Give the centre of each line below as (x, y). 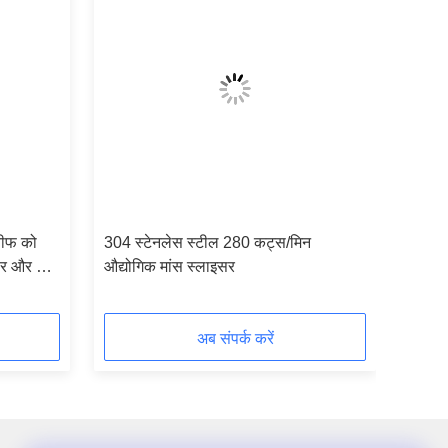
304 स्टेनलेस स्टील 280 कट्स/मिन (207, 242)
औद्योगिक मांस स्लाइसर (169, 266)
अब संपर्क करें (235, 339)
